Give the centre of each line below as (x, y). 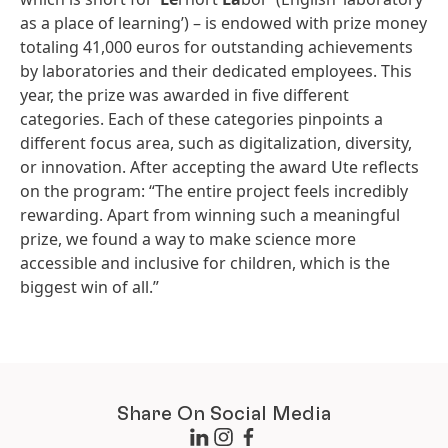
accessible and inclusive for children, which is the (205, 262)
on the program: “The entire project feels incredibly (214, 190)
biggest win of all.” (89, 286)
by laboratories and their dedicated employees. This (216, 70)
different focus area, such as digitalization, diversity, (216, 142)
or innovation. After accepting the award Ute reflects (219, 166)
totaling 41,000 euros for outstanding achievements (216, 46)
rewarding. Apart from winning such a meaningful (210, 214)
